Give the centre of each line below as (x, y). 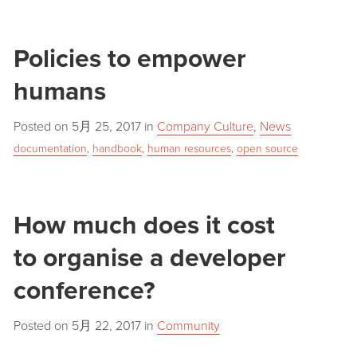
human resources (189, 148)
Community (188, 326)
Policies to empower (129, 59)
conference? (84, 291)
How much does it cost (144, 226)
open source (267, 148)
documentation (50, 148)
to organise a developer (149, 259)
